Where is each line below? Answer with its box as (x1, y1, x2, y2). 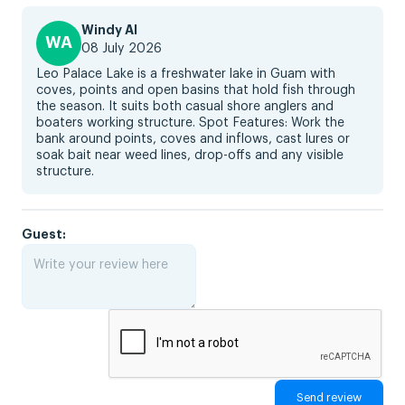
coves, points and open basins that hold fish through (36, 83, 355, 97)
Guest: (22, 227, 66, 240)
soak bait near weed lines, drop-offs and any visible (36, 148, 344, 162)
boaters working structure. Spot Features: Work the (36, 116, 344, 129)
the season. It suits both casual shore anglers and (36, 99, 334, 113)
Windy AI (81, 23, 137, 36)
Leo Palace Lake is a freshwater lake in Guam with (36, 67, 335, 80)
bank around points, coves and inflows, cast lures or (36, 132, 350, 146)
